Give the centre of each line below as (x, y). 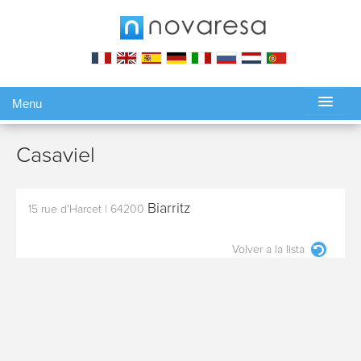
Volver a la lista (268, 250)
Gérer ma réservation (79, 138)
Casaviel (58, 156)
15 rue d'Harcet (65, 210)
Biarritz (169, 209)
